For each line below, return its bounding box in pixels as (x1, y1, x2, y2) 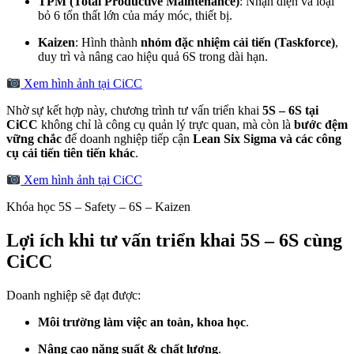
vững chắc (6, 132, 62, 146)
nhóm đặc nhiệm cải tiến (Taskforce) (141, 35, 335, 49)
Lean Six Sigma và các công (193, 132, 341, 146)
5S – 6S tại (262, 104, 318, 118)
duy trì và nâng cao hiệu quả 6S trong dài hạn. (38, 49, 268, 63)
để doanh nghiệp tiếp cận (62, 132, 193, 146)
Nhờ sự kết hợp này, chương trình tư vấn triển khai (6, 104, 262, 118)
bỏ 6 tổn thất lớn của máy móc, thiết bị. (38, 8, 232, 22)
